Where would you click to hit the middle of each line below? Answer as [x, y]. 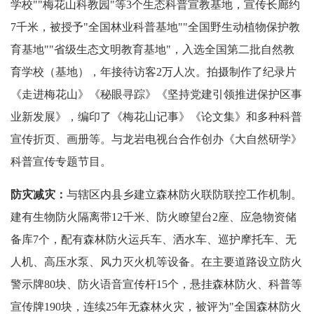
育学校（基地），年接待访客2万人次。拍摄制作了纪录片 [153, 71]
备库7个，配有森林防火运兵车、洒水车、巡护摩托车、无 [153, 239]
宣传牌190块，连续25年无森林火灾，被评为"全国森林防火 [156, 306]
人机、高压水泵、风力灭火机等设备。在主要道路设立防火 [156, 261]
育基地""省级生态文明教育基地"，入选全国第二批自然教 [152, 49]
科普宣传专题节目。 [61, 161]
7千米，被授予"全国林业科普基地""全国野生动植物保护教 [155, 27]
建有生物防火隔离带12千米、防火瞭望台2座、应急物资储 [153, 217]
